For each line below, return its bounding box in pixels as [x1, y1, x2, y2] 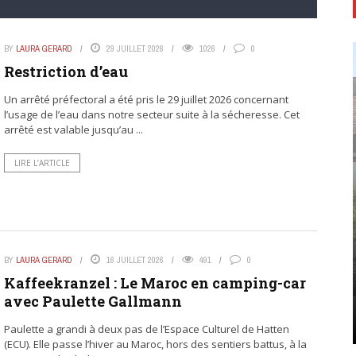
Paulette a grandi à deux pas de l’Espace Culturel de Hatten [3, 322, 289, 337]
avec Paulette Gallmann [3, 292, 182, 311]
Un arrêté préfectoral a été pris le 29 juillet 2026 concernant [3, 92, 288, 107]
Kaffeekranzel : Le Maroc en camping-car [3, 273, 306, 293]
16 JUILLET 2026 [106, 254, 164, 266]
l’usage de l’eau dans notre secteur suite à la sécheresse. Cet [3, 107, 300, 122]
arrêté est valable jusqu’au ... [3, 122, 143, 137]
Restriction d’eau [3, 62, 128, 82]
